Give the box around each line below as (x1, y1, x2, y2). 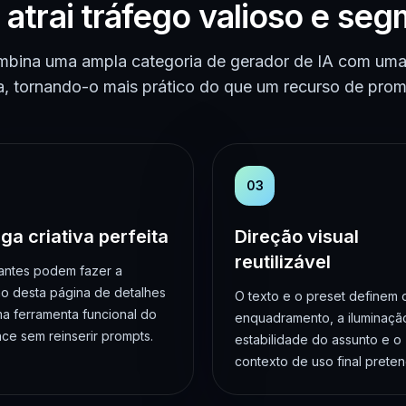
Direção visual (235, 225, 359, 247)
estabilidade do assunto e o (235, 331, 401, 347)
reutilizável (235, 250, 331, 273)
